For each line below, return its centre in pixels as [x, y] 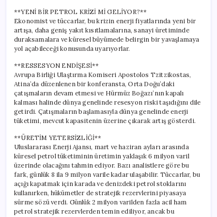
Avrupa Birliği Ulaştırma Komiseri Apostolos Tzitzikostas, [103, 75]
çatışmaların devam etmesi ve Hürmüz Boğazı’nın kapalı [99, 93]
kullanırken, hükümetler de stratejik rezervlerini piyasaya [100, 193]
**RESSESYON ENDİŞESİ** [57, 65]
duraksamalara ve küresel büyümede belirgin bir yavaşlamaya [107, 39]
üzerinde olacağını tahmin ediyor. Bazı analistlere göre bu [102, 165]
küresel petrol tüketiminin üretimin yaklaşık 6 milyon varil [102, 156]
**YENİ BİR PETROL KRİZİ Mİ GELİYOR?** [81, 12]
